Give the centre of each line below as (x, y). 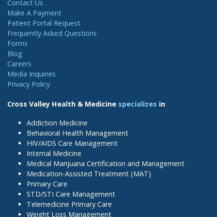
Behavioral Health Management (77, 133)
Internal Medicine (54, 153)
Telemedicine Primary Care (69, 204)
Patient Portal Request (44, 23)
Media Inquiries (31, 74)
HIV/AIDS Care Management (72, 143)
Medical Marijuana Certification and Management (106, 163)
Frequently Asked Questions (52, 33)
